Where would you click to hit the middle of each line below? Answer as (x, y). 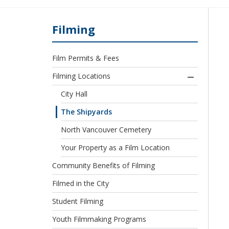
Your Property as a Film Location (115, 148)
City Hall (74, 94)
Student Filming (78, 201)
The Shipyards (86, 112)
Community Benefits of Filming (104, 166)
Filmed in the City (81, 184)
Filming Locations (81, 76)
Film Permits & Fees (86, 58)
